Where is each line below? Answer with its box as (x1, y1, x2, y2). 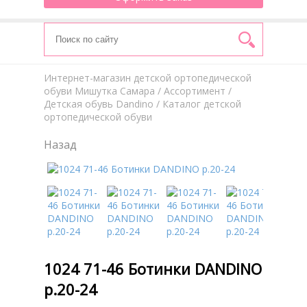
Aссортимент (164, 84, 225, 97)
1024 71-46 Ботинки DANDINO (44, 258, 262, 279)
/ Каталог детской (153, 97, 241, 110)
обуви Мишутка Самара (44, 84, 155, 97)
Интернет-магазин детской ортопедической (44, 71, 251, 84)
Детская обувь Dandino (44, 97, 153, 110)
